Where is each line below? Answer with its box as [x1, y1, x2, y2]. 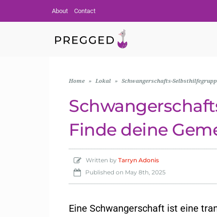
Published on [81, 169, 125, 176]
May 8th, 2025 [125, 169, 166, 176]
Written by [81, 156, 118, 164]
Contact [74, 7, 95, 15]
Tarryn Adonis [118, 156, 159, 164]
